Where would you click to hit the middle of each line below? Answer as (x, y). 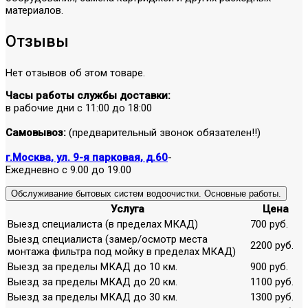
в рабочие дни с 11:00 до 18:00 (79, 108)
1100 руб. (272, 282)
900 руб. (269, 266)
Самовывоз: (36, 132)
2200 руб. (272, 245)
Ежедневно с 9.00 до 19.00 (68, 169)
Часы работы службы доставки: (88, 95)
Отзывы (37, 41)
